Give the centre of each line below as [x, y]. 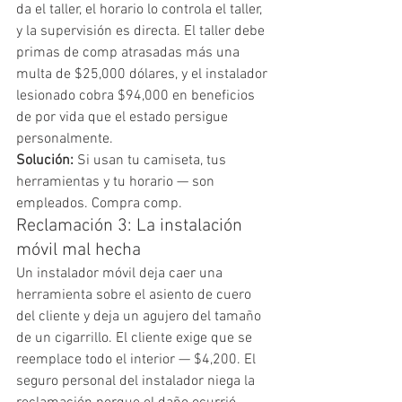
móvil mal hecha [79, 250]
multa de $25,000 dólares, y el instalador [144, 74]
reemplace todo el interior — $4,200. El [138, 359]
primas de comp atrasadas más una [130, 52]
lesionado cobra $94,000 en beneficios [137, 96]
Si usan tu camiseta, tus [152, 160]
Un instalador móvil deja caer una [121, 273]
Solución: [45, 160]
